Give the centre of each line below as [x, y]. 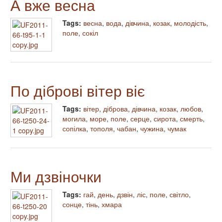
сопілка [74, 128]
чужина [152, 128]
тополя [102, 128]
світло [179, 194]
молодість [190, 23]
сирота [165, 118]
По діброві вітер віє [78, 90]
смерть [191, 118]
